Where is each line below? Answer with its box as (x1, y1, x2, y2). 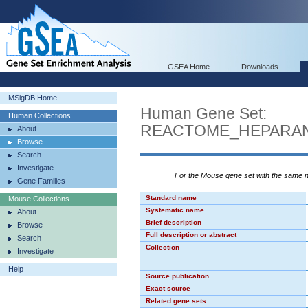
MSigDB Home (8, 93, 57, 102)
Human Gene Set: (140, 104, 267, 122)
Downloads (241, 63, 278, 71)
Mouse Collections (8, 195, 69, 203)
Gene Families (17, 177, 65, 185)
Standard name (146, 194, 197, 201)
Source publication (146, 272, 209, 280)
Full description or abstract (146, 231, 236, 239)
